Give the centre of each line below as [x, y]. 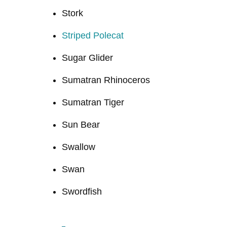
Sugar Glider [87, 58]
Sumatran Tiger [93, 102]
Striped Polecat [93, 35]
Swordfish [82, 191]
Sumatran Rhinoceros [106, 80]
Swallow [79, 147]
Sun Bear [81, 124]
